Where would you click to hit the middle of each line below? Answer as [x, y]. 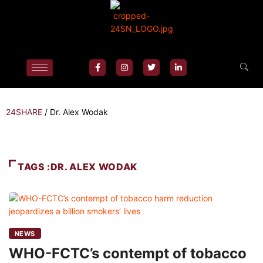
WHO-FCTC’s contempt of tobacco [128, 253]
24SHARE [24, 112]
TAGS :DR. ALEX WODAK [77, 167]
